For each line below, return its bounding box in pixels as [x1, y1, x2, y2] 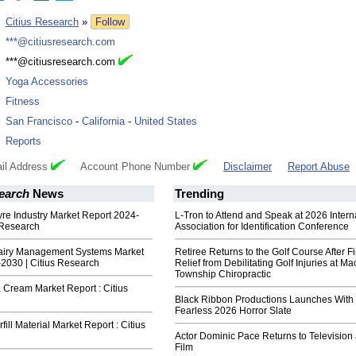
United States [134, 115, 197, 128]
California [82, 115, 125, 128]
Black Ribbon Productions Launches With [175, 294, 354, 306]
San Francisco [6, 115, 72, 128]
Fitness [6, 95, 40, 108]
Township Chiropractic [175, 269, 271, 281]
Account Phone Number [65, 161, 193, 173]
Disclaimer [223, 161, 272, 173]
